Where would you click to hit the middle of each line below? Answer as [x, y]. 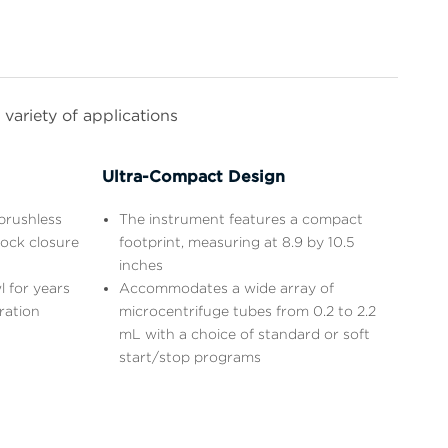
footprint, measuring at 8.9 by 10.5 [236, 241]
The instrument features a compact [241, 218]
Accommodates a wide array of [226, 287]
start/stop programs [190, 356]
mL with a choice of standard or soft [244, 333]
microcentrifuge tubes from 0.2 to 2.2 [247, 310]
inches [141, 264]
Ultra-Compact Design [193, 176]
